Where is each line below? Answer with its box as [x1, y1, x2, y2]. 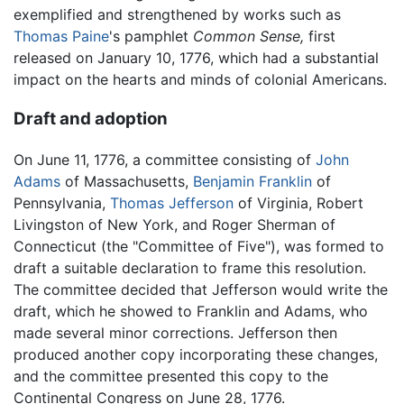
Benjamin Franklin [193, 172, 312, 191]
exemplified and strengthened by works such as [14, 5, 341, 23]
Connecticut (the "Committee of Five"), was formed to [14, 237, 384, 256]
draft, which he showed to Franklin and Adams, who [14, 302, 368, 321]
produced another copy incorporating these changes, [14, 345, 378, 364]
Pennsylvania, [14, 194, 110, 213]
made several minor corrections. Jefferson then [14, 324, 337, 343]
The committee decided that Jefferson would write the [14, 280, 388, 299]
